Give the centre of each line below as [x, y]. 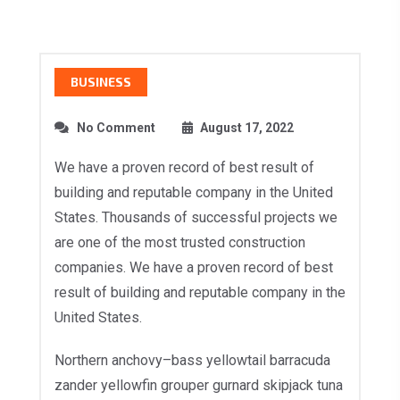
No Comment [116, 127]
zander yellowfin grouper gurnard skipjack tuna [199, 385]
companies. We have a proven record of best [194, 267]
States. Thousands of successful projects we [196, 217]
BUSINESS [101, 81]
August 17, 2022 [247, 127]
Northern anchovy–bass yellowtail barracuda [192, 360]
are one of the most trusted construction [180, 242]
